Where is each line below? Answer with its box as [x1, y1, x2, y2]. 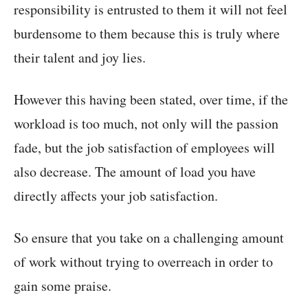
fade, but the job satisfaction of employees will [14, 138, 275, 157]
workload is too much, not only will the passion [14, 114, 278, 133]
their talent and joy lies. [14, 48, 146, 67]
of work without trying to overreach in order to [14, 252, 273, 272]
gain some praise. [14, 276, 111, 296]
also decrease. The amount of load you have [14, 162, 256, 181]
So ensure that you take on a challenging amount [14, 228, 284, 247]
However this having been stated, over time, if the [14, 90, 288, 109]
